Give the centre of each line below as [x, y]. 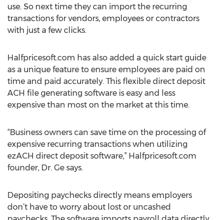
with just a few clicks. [47, 30]
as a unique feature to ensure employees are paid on [106, 69]
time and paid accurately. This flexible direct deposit [106, 81]
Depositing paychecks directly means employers [100, 195]
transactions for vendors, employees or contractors [103, 18]
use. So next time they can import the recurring [97, 7]
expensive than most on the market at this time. [98, 105]
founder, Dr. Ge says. [45, 168]
